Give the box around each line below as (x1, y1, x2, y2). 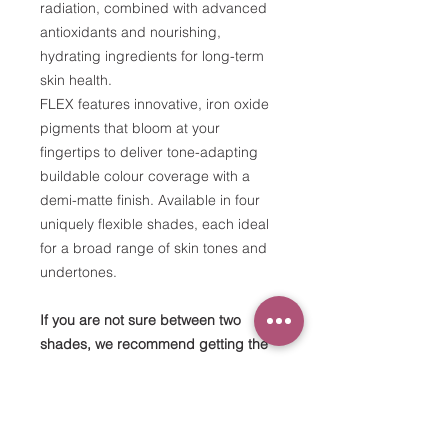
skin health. (40, 71, 112, 89)
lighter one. (40, 359, 112, 377)
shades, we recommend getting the (40, 335, 268, 353)
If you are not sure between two (40, 311, 241, 329)
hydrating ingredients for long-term (40, 47, 264, 65)
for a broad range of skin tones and (40, 239, 267, 257)
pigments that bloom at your (40, 119, 220, 137)
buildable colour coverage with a (40, 167, 250, 185)
